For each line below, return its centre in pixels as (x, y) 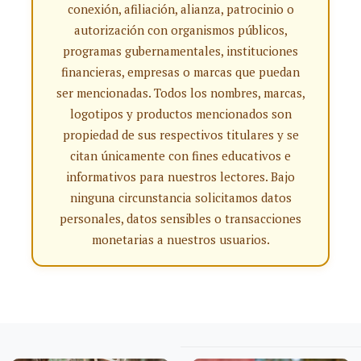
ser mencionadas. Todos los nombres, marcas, (180, 93)
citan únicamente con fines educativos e (180, 156)
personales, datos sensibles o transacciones (180, 218)
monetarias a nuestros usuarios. (180, 239)
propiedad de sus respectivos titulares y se (180, 135)
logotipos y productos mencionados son (180, 114)
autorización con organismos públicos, (180, 30)
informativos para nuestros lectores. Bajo (180, 176)
